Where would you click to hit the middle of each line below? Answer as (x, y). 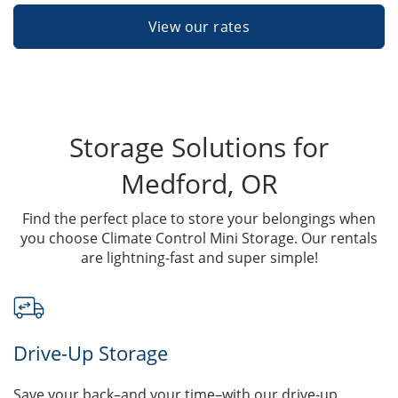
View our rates (199, 26)
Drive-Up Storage (91, 353)
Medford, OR (199, 183)
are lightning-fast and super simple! (199, 257)
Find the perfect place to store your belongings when (199, 218)
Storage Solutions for (199, 147)
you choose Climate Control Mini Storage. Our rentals (199, 238)
